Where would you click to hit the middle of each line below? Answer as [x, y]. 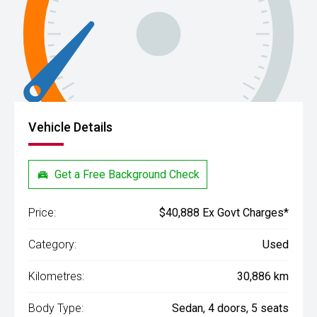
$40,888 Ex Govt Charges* [224, 213]
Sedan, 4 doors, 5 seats [230, 309]
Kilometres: [56, 277]
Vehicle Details [70, 127]
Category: [52, 245]
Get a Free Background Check [127, 174]
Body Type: [56, 309]
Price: [42, 213]
